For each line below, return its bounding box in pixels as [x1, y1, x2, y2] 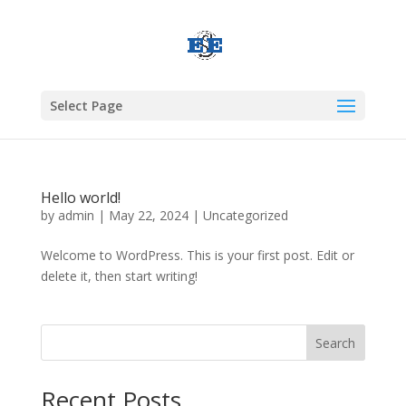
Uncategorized [202, 207, 288, 224]
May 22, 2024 [108, 207, 188, 224]
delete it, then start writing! [40, 267, 198, 285]
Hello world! [40, 188, 121, 208]
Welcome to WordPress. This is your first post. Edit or [40, 246, 354, 264]
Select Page [49, 97, 122, 114]
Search [315, 333, 356, 352]
